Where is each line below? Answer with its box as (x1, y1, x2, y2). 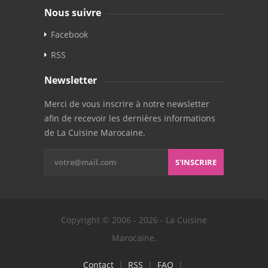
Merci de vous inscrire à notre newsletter (44, 98, 209, 109)
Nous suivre (44, 5, 101, 19)
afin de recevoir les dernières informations (44, 112, 215, 124)
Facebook (51, 28, 88, 40)
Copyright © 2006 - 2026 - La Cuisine (61, 214, 207, 226)
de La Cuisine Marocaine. (44, 126, 145, 138)
